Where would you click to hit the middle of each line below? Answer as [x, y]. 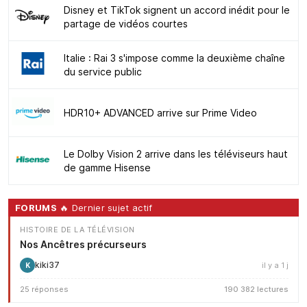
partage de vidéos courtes [126, 23]
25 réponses [44, 289]
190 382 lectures [256, 289]
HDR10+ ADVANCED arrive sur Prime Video [160, 112]
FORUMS [36, 207]
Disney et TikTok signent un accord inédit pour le [177, 10]
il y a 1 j [275, 265]
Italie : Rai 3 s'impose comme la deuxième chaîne [174, 58]
